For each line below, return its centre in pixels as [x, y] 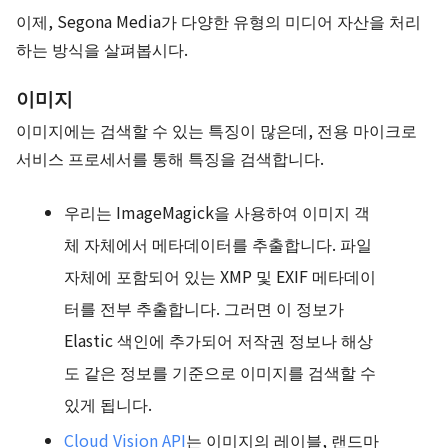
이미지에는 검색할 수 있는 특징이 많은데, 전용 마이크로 [216, 130]
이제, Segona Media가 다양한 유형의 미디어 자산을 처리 [218, 21]
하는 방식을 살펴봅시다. [102, 49]
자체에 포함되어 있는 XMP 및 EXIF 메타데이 [220, 276]
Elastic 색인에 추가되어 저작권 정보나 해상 [218, 340]
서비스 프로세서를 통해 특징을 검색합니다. [170, 158]
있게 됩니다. [110, 404]
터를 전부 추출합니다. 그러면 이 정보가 [204, 308]
